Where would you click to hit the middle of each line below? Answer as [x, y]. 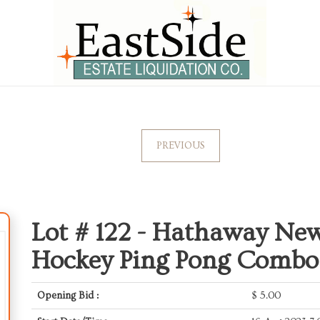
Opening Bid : [68, 296]
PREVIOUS [180, 146]
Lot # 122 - [92, 233]
